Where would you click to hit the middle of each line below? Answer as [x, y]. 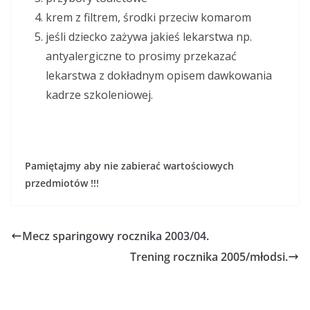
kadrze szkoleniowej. [99, 95]
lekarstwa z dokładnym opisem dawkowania [159, 76]
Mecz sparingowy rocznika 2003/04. [116, 236]
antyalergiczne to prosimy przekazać [141, 56]
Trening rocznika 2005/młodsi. [209, 257]
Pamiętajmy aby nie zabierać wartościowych [129, 166]
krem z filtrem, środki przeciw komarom [148, 18]
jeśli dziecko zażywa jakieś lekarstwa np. [149, 37]
